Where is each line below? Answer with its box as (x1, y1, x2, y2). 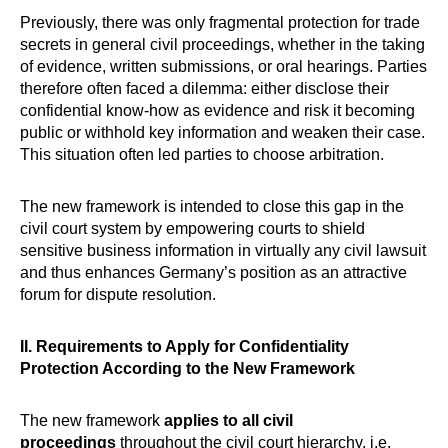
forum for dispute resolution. (20, 286, 216, 303)
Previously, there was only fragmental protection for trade (20, 14, 420, 31)
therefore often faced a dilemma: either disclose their (20, 80, 389, 97)
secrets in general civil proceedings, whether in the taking (20, 36, 425, 53)
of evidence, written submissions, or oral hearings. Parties (20, 58, 427, 75)
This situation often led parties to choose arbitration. (20, 146, 384, 163)
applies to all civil (160, 412, 293, 429)
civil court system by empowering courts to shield (20, 220, 365, 237)
